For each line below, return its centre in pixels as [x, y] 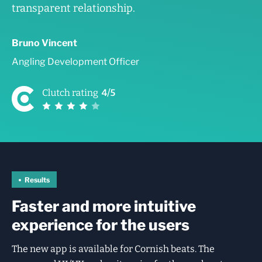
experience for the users [101, 225]
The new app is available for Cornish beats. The [113, 249]
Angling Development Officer [75, 62]
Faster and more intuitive [104, 206]
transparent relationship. [73, 8]
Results [37, 180]
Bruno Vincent [44, 43]
